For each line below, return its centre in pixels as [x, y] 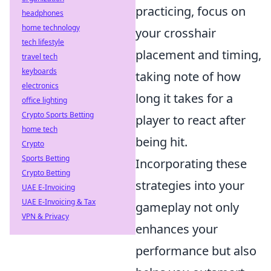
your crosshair [176, 33]
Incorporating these [191, 164]
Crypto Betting [46, 173]
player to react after [191, 120]
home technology [51, 28]
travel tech [40, 57]
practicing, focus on [191, 11]
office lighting [44, 100]
